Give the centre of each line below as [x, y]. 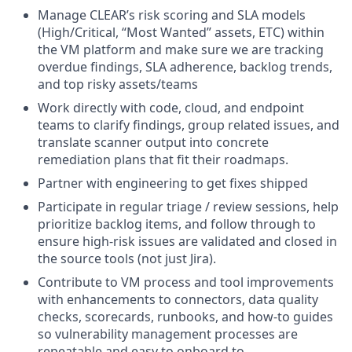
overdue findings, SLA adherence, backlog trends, [185, 67]
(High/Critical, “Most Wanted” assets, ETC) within [181, 32]
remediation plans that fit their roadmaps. [163, 159]
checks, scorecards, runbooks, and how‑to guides [185, 317]
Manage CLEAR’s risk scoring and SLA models [172, 15]
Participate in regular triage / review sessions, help [188, 207]
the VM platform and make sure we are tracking [181, 49]
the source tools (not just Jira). [127, 258]
